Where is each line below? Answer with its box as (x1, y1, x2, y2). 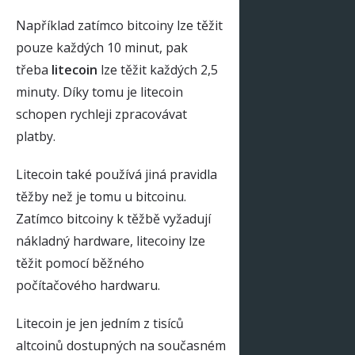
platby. (16, 128, 55, 146)
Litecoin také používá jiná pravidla (16, 166, 217, 184)
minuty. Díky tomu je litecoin (16, 83, 183, 101)
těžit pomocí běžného (16, 254, 144, 273)
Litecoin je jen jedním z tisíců (16, 315, 184, 333)
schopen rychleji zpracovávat (16, 105, 187, 124)
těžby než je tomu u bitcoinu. (16, 188, 186, 206)
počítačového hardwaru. (16, 277, 160, 295)
